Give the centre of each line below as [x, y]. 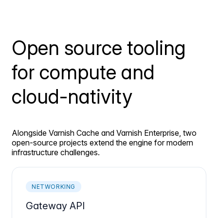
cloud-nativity [72, 96]
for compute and [83, 72]
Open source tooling [99, 47]
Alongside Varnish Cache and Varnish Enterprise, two [104, 133]
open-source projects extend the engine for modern [102, 142]
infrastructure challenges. [56, 152]
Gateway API [55, 206]
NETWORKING [54, 186]
